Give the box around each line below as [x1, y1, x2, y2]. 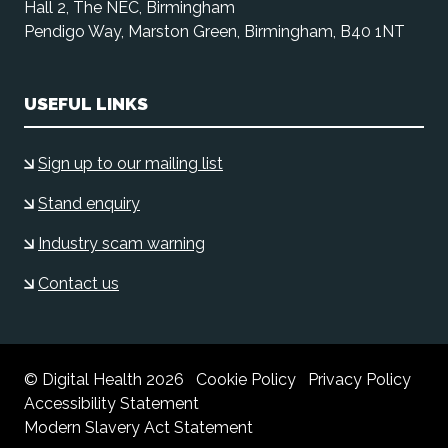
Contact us [38, 273, 119, 293]
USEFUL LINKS [24, 93, 148, 114]
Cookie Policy [196, 369, 296, 389]
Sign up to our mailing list [38, 153, 223, 173]
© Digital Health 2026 [24, 369, 184, 389]
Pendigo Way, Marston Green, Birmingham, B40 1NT [24, 21, 405, 41]
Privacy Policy [308, 369, 411, 389]
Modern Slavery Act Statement [24, 417, 253, 437]
